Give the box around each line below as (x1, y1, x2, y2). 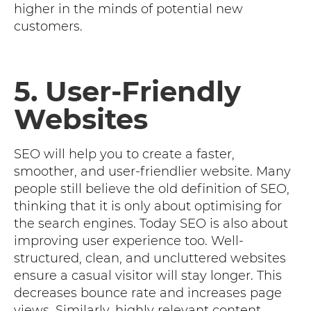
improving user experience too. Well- (14, 233, 244, 249)
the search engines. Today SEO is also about (14, 215, 288, 231)
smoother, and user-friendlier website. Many (14, 163, 291, 179)
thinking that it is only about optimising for (14, 198, 282, 214)
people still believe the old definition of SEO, (14, 180, 289, 196)
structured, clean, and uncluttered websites (14, 250, 286, 266)
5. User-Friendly (14, 74, 241, 108)
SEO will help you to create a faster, (14, 146, 235, 162)
